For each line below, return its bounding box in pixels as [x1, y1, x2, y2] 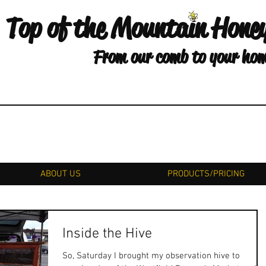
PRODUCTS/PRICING [167, 169, 245, 179]
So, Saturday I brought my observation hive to [62, 251, 240, 261]
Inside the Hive [62, 226, 152, 242]
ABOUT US [40, 169, 81, 179]
